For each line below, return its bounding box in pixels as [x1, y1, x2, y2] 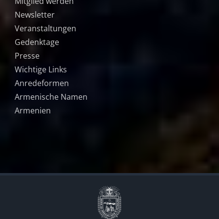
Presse [15, 50, 40, 61]
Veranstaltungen [15, 22, 76, 34]
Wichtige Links [15, 64, 67, 75]
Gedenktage [15, 36, 59, 47]
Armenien [15, 105, 51, 116]
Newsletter [15, 9, 55, 20]
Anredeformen [15, 77, 69, 88]
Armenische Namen [15, 91, 88, 102]
